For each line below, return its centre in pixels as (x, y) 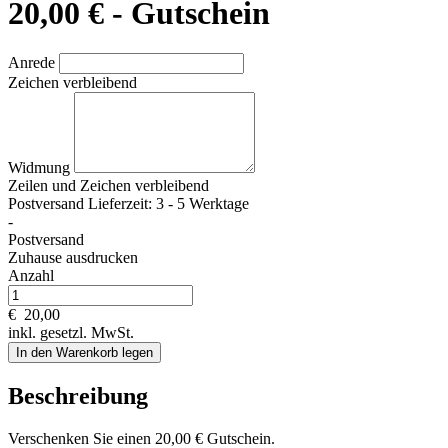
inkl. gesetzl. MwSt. (71, 333)
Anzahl (31, 276)
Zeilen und (44, 186)
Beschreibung (78, 396)
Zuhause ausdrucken (73, 258)
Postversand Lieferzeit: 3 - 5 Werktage (128, 204)
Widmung (41, 168)
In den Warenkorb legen (84, 353)
